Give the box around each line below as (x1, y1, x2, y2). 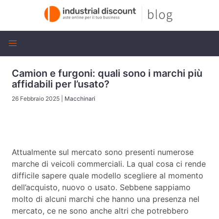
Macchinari (65, 94, 95, 102)
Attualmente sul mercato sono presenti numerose (12, 147, 194, 157)
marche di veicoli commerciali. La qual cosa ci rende (12, 158, 206, 169)
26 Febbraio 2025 (12, 94, 60, 102)
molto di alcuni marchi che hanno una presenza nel (12, 194, 199, 204)
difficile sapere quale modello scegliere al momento (12, 170, 203, 180)
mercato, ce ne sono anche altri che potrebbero (12, 205, 189, 216)
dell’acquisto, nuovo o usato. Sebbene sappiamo (12, 182, 191, 192)
